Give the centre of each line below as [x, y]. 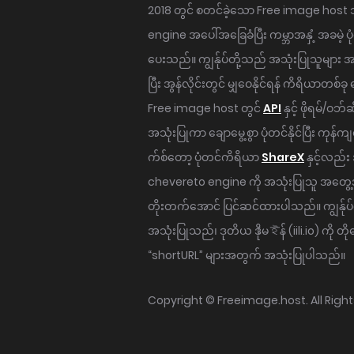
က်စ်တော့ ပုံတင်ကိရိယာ [205, 157]
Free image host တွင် [205, 108]
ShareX [283, 157]
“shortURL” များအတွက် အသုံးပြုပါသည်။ [247, 255]
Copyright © [183, 300]
